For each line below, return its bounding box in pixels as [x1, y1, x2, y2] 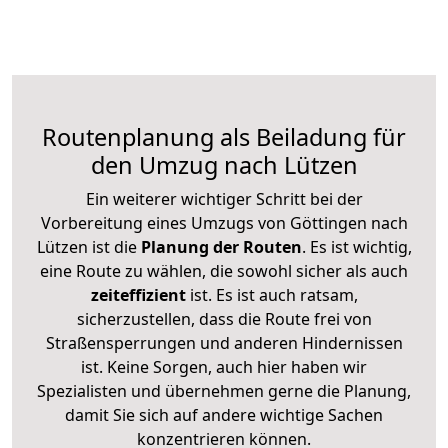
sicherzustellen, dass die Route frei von [76, 307, 372, 330]
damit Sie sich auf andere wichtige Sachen [65, 403, 383, 426]
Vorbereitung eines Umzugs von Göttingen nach [40, 211, 408, 234]
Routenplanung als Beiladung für [42, 120, 406, 153]
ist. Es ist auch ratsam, [185, 283, 358, 306]
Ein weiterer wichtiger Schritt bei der [85, 187, 363, 210]
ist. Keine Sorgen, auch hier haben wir [81, 355, 367, 378]
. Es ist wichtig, [301, 235, 412, 258]
